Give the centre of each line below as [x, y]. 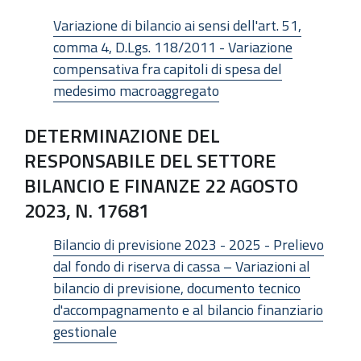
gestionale [85, 332]
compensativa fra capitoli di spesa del [168, 68]
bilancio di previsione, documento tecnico [177, 288]
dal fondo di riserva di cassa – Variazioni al [182, 266]
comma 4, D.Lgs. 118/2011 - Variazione [173, 47]
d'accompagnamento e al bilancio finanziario [188, 310]
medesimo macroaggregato [136, 90]
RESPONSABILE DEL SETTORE [150, 160]
